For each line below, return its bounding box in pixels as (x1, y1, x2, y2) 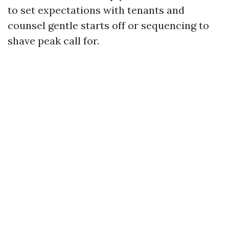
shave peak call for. (8, 34, 99, 47)
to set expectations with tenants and (8, 4, 185, 16)
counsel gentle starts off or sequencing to (8, 19, 209, 32)
